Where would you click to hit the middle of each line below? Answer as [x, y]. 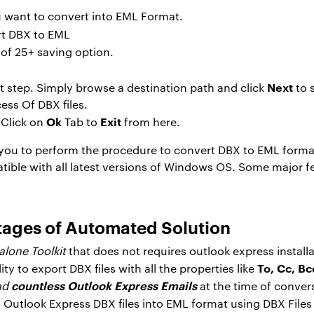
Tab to [81, 121]
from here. [151, 121]
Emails [179, 285]
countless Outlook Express [84, 285]
